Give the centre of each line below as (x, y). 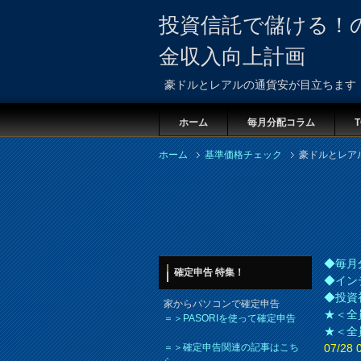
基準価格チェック (243, 155)
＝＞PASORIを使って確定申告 (230, 319)
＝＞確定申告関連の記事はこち (231, 348)
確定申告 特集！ (209, 273)
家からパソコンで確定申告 (222, 304)
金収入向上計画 (232, 56)
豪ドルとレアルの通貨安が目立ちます (260, 85)
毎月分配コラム (281, 122)
